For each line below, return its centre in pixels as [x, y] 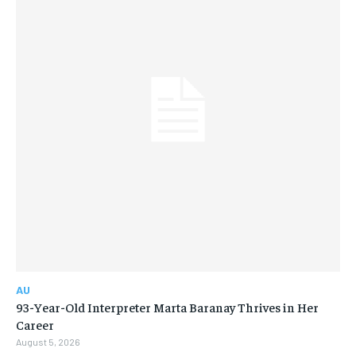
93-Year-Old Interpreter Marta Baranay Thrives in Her [167, 306]
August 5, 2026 [48, 341]
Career [35, 324]
